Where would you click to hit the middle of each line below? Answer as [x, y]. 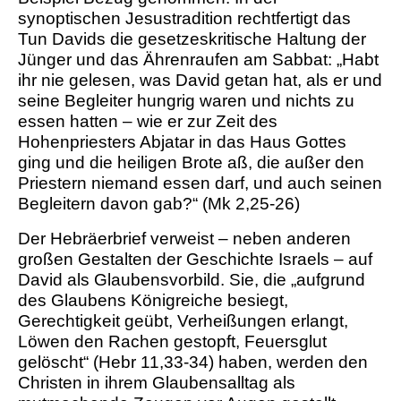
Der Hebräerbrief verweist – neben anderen [184, 239]
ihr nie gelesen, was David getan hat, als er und [200, 81]
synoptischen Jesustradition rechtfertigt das [184, 19]
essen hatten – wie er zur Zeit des [148, 122]
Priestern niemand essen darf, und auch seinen [200, 183]
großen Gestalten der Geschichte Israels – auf [195, 260]
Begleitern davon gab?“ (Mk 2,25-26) [159, 204]
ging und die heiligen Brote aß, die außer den [191, 163]
